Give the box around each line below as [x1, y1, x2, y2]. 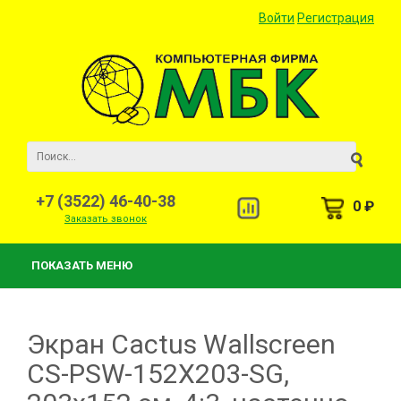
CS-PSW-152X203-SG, [27, 358, 289, 389]
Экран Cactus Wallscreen [27, 328, 336, 360]
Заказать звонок [64, 213, 147, 225]
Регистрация [297, 11, 374, 25]
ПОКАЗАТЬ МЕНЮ [31, 259, 132, 272]
